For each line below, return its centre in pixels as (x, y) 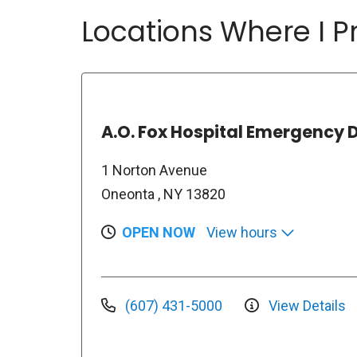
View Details (306, 305)
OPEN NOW (159, 232)
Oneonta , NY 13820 (163, 194)
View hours (243, 232)
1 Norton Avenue (154, 170)
